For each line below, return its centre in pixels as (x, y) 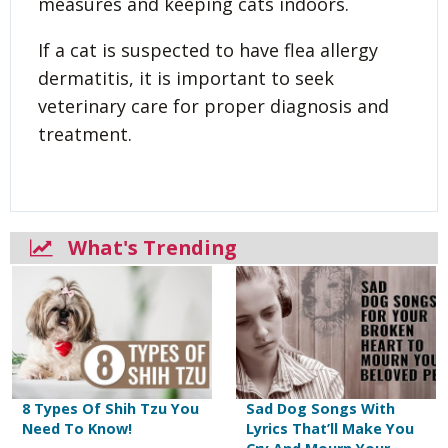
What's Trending (145, 247)
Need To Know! (77, 428)
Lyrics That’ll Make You (330, 428)
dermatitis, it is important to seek (186, 77)
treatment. (85, 133)
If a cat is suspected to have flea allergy (208, 49)
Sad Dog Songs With (320, 408)
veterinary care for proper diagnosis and (213, 105)
